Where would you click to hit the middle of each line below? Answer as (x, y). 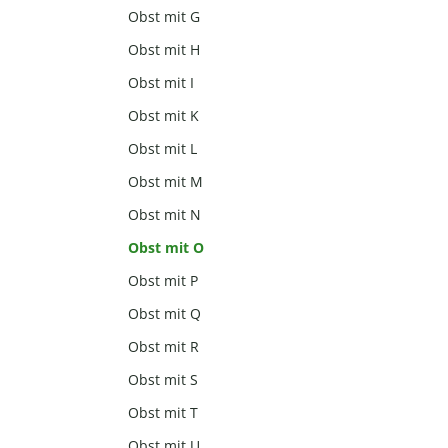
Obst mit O (166, 248)
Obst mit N (165, 215)
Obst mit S (163, 380)
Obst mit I (161, 83)
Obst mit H (164, 50)
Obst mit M (166, 182)
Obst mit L (163, 149)
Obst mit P (163, 281)
